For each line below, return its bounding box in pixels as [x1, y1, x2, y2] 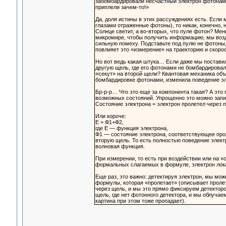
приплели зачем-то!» [95, 4, 149, 11]
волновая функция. [95, 143, 145, 150]
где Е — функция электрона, [95, 125, 168, 132]
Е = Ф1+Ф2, [95, 119, 124, 126]
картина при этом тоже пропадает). [95, 198, 186, 204]
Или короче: [95, 113, 126, 120]
